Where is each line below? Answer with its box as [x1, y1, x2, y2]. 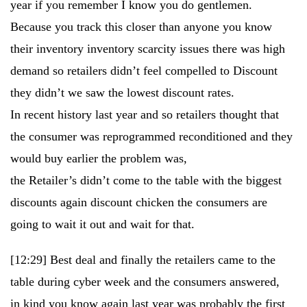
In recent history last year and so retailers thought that [10, 108, 279, 121]
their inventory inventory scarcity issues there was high [10, 42, 285, 56]
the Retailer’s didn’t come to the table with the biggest [10, 173, 282, 187]
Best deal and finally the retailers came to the [50, 253, 275, 267]
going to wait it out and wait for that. [10, 217, 195, 231]
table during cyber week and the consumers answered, [10, 275, 280, 288]
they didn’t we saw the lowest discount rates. [10, 86, 234, 99]
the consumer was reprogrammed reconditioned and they [10, 130, 293, 143]
